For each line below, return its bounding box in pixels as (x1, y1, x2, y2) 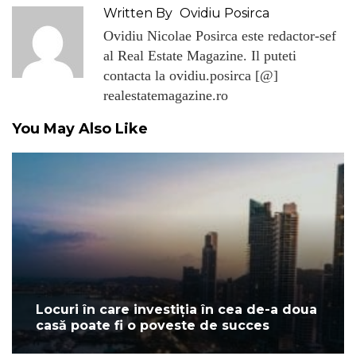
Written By (103, 5, 172, 21)
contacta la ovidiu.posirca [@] (103, 67, 278, 83)
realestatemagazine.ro (103, 87, 228, 103)
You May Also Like (12, 119, 148, 137)
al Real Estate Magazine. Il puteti (103, 47, 296, 64)
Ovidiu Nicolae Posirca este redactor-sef (103, 27, 336, 44)
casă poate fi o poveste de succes (36, 317, 269, 333)
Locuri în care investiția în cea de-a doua (36, 301, 317, 317)
